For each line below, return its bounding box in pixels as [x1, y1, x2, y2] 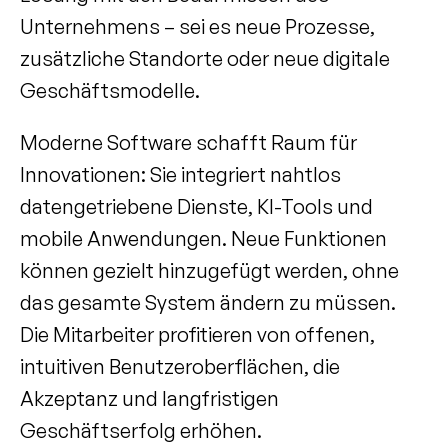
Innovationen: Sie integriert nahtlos [20, 162, 341, 187]
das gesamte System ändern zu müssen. [20, 290, 396, 315]
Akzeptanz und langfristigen [20, 386, 279, 411]
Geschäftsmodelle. [20, 78, 200, 103]
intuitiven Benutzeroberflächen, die [20, 354, 340, 379]
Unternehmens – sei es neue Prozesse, [20, 14, 375, 39]
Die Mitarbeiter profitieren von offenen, [20, 322, 375, 347]
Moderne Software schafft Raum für [20, 130, 357, 155]
